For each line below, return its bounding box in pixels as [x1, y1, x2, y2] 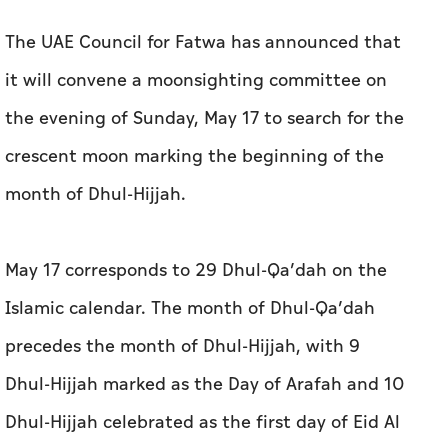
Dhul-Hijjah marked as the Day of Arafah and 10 [5, 223, 404, 251]
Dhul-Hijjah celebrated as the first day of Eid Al [5, 261, 400, 289]
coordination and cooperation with [5, 413, 298, 441]
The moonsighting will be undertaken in [5, 375, 342, 403]
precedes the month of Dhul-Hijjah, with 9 [5, 185, 360, 213]
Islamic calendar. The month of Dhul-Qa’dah [5, 147, 375, 175]
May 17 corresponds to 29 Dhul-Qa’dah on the [5, 109, 387, 137]
